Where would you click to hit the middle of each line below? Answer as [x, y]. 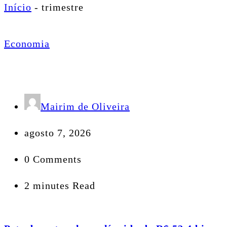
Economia [27, 44]
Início [18, 7]
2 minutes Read [60, 185]
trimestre [63, 7]
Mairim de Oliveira [85, 106]
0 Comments [53, 159]
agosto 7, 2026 [58, 133]
